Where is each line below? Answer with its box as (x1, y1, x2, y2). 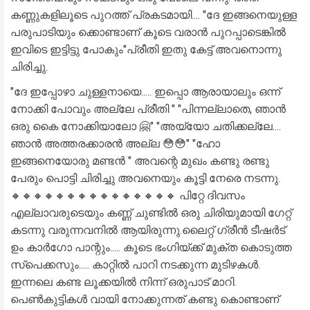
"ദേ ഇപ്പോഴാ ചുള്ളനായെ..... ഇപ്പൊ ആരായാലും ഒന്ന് (10, 85, 280, 98)
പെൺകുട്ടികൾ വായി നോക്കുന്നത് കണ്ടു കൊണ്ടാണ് (10, 293, 279, 306)
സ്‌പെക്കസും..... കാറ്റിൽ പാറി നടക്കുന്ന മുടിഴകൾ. (10, 258, 260, 271)
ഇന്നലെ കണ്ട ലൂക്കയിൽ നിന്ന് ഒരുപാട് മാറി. (10, 275, 236, 289)
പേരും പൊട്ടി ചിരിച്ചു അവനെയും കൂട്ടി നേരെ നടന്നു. (10, 172, 280, 185)
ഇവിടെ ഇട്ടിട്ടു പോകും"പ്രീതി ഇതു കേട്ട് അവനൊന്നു (10, 43, 282, 56)
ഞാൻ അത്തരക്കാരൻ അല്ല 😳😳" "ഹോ (10, 137, 220, 150)
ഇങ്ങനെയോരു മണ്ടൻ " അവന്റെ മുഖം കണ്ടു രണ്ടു (10, 154, 269, 167)
